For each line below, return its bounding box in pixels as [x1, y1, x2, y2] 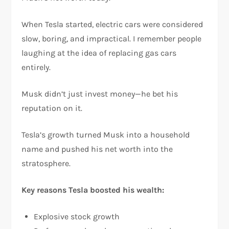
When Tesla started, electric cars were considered [21, 19, 203, 29]
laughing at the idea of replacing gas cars [21, 48, 177, 58]
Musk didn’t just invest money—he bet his [21, 89, 178, 99]
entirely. [21, 62, 51, 72]
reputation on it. [21, 103, 83, 113]
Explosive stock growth [34, 212, 120, 221]
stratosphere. [21, 158, 71, 168]
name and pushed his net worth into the [21, 144, 173, 154]
